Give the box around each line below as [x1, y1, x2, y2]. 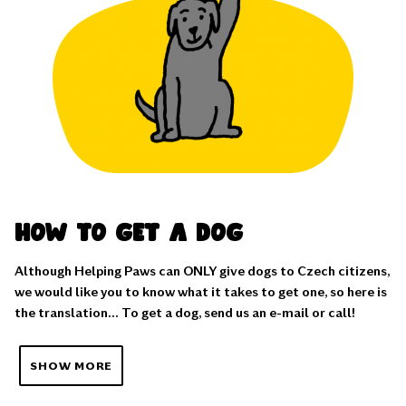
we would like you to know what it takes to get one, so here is [14, 284, 387, 300]
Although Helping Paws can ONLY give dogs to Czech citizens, [14, 263, 390, 279]
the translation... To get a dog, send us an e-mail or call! [14, 304, 355, 321]
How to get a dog [14, 217, 243, 248]
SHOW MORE [30, 359, 113, 372]
